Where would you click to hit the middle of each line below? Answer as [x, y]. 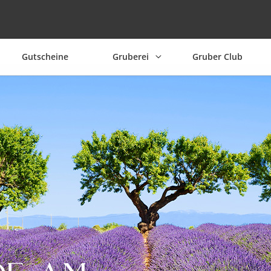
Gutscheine [45, 57]
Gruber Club [218, 57]
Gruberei [130, 57]
